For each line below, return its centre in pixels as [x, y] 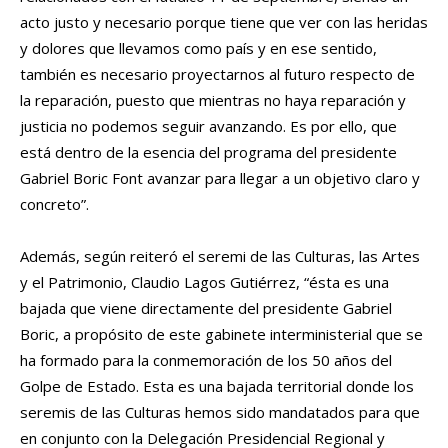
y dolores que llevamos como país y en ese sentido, [198, 48]
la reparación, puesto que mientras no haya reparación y [213, 100]
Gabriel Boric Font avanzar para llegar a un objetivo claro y [220, 178]
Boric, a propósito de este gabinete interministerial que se [221, 334]
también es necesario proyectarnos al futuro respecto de [217, 74]
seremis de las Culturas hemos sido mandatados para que [220, 412]
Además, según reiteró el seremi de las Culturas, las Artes [220, 256]
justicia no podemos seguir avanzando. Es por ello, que [210, 126]
